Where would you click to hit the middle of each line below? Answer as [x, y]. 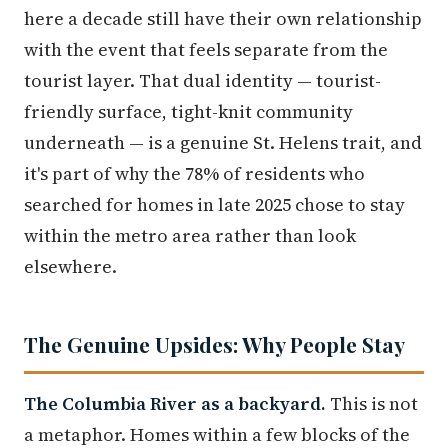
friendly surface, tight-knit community [188, 111]
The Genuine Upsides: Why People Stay [214, 343]
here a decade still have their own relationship [223, 18]
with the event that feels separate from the [206, 49]
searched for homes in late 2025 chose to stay [214, 204]
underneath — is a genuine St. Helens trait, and [223, 142]
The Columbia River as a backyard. [175, 403]
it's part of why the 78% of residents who [194, 173]
